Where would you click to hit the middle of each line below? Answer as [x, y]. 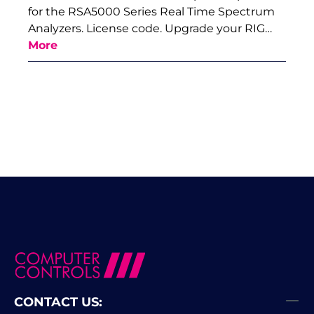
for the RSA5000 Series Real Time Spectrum [151, 12]
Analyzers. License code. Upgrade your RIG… [150, 29]
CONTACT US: [58, 302]
